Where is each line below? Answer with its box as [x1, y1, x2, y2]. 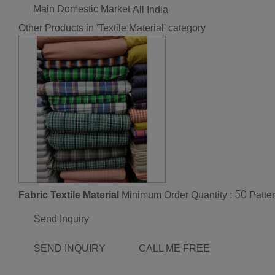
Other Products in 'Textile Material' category [18, 23, 206, 34]
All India [133, 4, 168, 15]
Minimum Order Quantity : [122, 190, 234, 201]
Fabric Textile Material [18, 190, 119, 201]
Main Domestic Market [33, 4, 130, 15]
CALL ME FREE [139, 243, 210, 254]
